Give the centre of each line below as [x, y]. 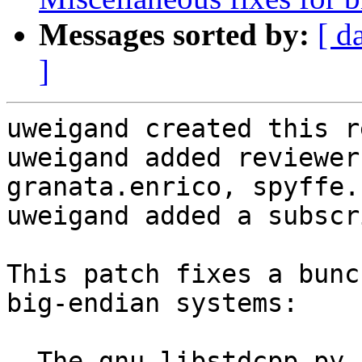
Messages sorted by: [174, 35]
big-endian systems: [152, 303]
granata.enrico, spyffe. [183, 187]
